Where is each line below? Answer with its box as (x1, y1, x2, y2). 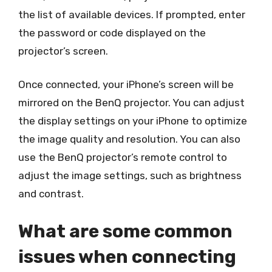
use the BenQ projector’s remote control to (18, 151, 227, 163)
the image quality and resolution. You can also (18, 133, 240, 145)
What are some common (18, 220, 233, 242)
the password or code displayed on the (18, 26, 206, 39)
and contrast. (18, 188, 84, 200)
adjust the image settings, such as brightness (18, 169, 242, 182)
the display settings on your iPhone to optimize (18, 115, 247, 127)
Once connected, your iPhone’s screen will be (18, 78, 234, 90)
